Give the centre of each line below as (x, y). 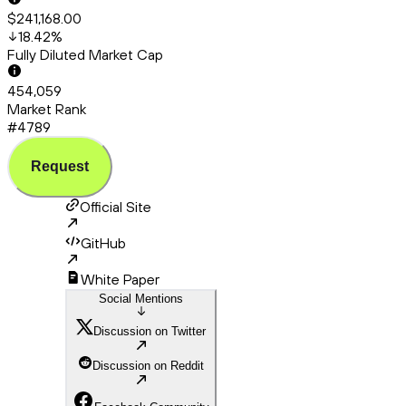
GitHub (103, 243)
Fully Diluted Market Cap (85, 55)
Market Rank (47, 109)
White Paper (120, 280)
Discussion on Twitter (150, 332)
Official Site (116, 207)
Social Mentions (141, 299)
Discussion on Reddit (148, 366)
